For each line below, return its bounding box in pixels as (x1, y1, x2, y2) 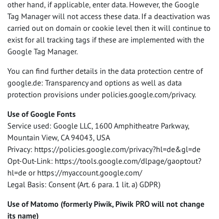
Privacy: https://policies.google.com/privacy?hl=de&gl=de (7, 144, 200, 154)
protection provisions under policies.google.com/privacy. (7, 89, 196, 99)
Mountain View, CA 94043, (7, 132, 96, 142)
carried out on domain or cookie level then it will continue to (7, 23, 211, 33)
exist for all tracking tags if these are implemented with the (7, 35, 204, 44)
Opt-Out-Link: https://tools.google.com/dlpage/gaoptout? (7, 156, 201, 166)
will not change (150, 199, 204, 209)
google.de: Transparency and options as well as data (7, 78, 182, 88)
